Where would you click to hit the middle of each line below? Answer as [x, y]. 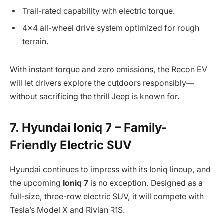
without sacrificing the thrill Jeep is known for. [95, 96]
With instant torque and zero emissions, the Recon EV [109, 69]
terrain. [36, 42]
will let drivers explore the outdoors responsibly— [102, 83]
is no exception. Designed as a [145, 183]
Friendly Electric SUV [71, 145]
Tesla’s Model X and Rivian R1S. [68, 210]
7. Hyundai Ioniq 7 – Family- [88, 128]
